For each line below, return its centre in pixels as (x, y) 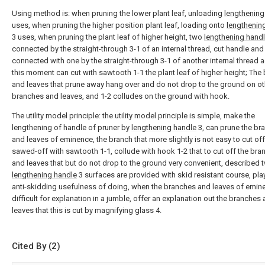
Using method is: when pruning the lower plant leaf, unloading (118, 13)
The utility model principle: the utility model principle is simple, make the (133, 116)
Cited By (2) (36, 246)
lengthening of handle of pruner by (72, 127)
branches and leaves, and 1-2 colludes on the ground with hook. (121, 96)
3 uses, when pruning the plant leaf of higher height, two (108, 37)
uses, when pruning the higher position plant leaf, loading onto (119, 25)
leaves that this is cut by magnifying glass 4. (87, 210)
